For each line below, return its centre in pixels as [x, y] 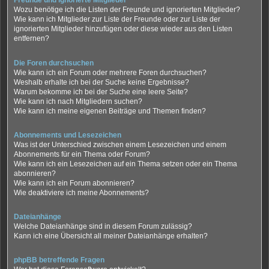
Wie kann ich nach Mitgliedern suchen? [78, 101]
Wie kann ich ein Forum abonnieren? [74, 183]
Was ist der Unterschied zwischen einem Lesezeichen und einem [120, 144]
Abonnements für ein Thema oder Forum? [82, 154]
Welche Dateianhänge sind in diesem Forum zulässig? [103, 227]
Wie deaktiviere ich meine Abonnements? [81, 192]
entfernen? [32, 39]
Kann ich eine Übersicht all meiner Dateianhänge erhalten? [111, 236]
